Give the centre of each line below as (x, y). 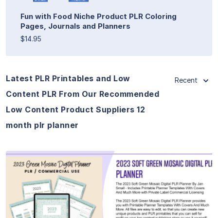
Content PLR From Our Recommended (82, 94)
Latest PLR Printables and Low (68, 78)
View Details (109, 193)
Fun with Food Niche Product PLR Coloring (99, 16)
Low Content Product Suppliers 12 (75, 109)
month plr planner (42, 125)
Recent (186, 80)
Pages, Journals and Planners (75, 26)
